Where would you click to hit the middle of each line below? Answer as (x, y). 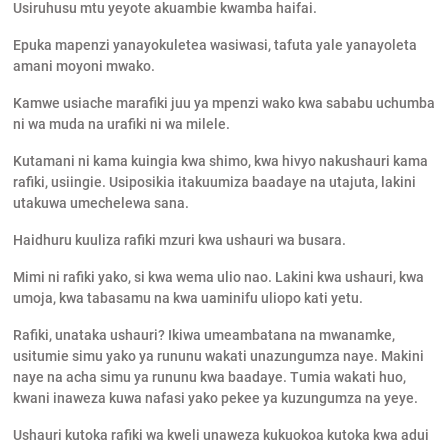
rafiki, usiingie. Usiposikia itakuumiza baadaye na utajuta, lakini (214, 182)
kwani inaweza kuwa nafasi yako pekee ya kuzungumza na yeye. (215, 398)
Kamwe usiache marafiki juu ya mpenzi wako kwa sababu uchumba (223, 103)
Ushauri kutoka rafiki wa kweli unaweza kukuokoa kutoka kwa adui (220, 435)
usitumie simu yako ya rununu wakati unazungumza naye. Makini (218, 356)
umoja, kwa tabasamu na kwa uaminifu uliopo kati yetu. (187, 298)
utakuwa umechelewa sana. (100, 203)
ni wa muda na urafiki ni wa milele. (121, 124)
